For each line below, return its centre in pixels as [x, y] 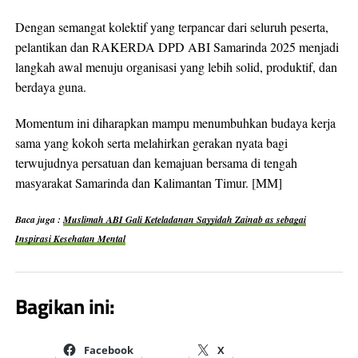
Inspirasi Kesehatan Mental [70, 238]
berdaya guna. [50, 86]
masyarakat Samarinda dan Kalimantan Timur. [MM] [148, 182]
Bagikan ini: [65, 307]
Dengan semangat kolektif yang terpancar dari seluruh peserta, [171, 26]
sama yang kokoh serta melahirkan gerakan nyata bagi [151, 142]
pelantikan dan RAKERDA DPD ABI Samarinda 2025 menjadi [177, 46]
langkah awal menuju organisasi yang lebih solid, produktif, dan [176, 66]
